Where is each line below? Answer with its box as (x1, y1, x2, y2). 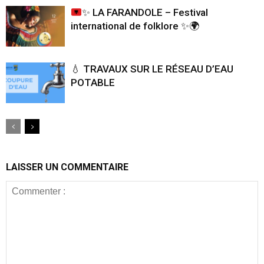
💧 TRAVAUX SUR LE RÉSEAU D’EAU (71, 62, 233, 75)
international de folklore (71, 19, 181, 32)
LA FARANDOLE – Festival (90, 6, 209, 18)
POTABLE (71, 76, 115, 88)
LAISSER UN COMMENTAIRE (6, 161, 128, 173)
